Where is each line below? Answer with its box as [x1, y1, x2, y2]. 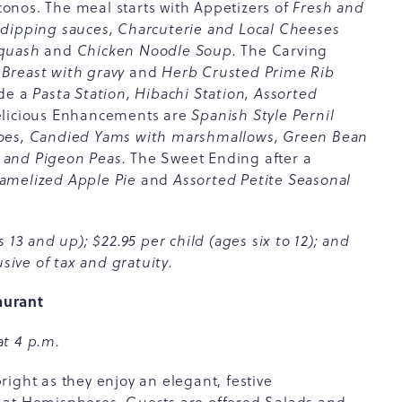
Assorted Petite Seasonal [173, 170, 352, 189]
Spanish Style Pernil [191, 105, 335, 125]
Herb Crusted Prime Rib [157, 62, 335, 82]
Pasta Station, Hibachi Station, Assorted [32, 83, 318, 103]
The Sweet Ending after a [126, 148, 312, 168]
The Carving [240, 40, 328, 60]
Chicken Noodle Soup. [72, 40, 241, 60]
